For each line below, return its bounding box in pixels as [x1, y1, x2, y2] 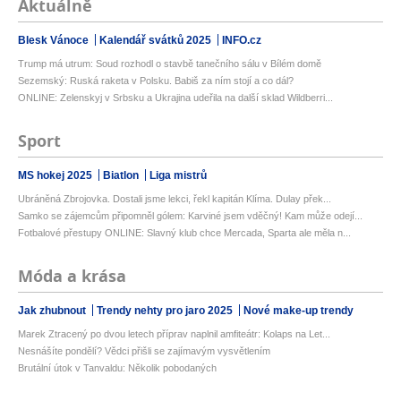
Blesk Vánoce [18, 34, 91, 47]
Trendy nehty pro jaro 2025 [97, 304, 235, 318]
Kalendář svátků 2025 [99, 34, 214, 47]
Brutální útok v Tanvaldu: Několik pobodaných [18, 363, 217, 374]
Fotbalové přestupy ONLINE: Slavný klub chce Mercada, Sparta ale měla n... [18, 227, 351, 239]
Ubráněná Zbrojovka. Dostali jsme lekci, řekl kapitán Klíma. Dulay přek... [18, 193, 331, 205]
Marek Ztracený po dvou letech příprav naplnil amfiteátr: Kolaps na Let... [18, 328, 330, 340]
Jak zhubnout [18, 304, 89, 318]
